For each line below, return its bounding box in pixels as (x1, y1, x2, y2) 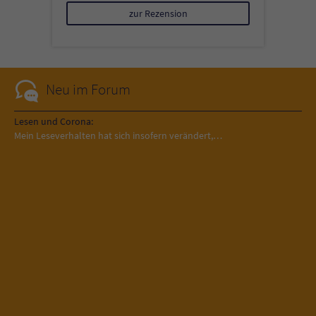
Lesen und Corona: (14, 115, 93, 128)
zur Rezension (128, 7, 188, 20)
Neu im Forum (46, 80, 130, 99)
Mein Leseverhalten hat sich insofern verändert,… (14, 129, 222, 142)
